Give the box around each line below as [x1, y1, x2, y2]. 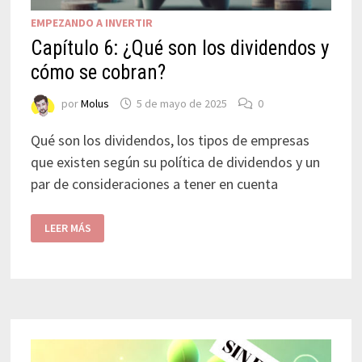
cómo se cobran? [30, 60, 166, 84]
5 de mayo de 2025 [136, 96, 227, 112]
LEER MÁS [44, 221, 91, 236]
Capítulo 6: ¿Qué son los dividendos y [30, 36, 329, 60]
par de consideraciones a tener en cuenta [30, 174, 278, 193]
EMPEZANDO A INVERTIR [30, 15, 153, 30]
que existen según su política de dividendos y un [30, 152, 320, 171]
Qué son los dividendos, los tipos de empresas [30, 130, 309, 149]
